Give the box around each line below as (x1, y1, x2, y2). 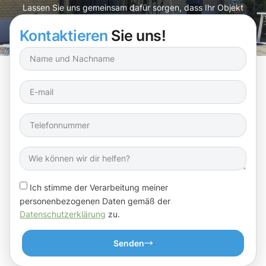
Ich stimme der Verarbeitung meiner (30, 182, 168, 192)
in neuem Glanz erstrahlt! (85, 14, 181, 25)
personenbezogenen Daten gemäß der (20, 195, 170, 206)
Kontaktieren (20, 26, 108, 45)
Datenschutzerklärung (20, 209, 106, 220)
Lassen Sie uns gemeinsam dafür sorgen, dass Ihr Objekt (23, 2, 243, 12)
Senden (113, 238, 144, 249)
